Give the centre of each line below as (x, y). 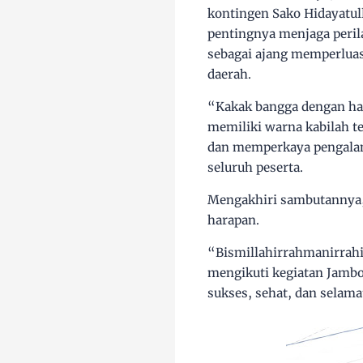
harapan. (233, 220)
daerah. (229, 75)
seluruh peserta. (255, 168)
